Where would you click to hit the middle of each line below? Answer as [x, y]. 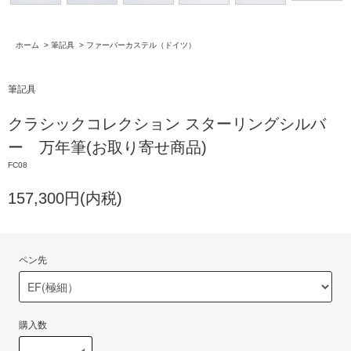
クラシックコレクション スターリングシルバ [167, 124]
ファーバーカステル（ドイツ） [141, 45]
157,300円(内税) [65, 199]
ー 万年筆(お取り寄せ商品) [107, 148]
